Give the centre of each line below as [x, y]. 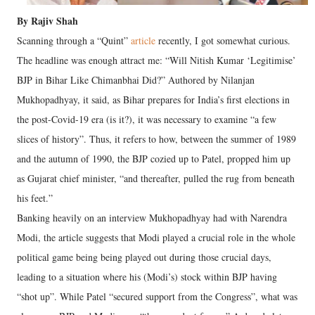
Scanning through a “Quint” [74, 40]
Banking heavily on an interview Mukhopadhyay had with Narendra [152, 218]
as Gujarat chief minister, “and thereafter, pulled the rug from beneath [156, 178]
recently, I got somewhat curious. [223, 40]
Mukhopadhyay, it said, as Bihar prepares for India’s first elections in [153, 99]
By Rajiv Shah [49, 21]
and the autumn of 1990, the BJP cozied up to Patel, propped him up [154, 159]
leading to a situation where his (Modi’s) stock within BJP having [147, 277]
